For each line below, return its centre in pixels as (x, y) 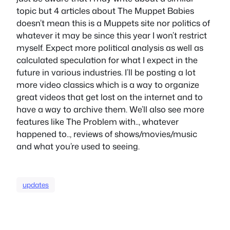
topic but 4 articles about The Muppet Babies (105, 10)
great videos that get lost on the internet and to (110, 97)
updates (36, 184)
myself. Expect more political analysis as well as (110, 47)
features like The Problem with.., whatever (98, 121)
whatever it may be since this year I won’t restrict (112, 35)
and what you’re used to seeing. (78, 146)
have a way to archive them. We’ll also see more (110, 109)
